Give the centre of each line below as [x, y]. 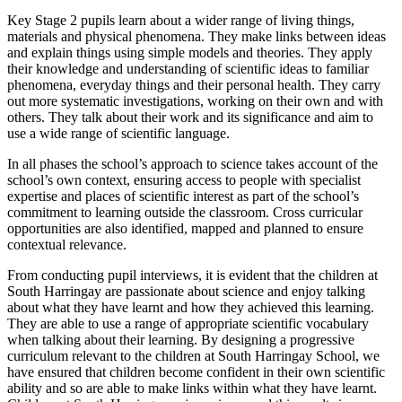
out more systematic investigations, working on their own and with [195, 100]
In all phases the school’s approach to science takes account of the [192, 163]
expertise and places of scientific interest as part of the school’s [183, 196]
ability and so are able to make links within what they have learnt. [192, 388]
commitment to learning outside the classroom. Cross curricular [185, 212]
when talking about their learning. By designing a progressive [181, 339]
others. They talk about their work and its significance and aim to [190, 117]
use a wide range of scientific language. [118, 133]
